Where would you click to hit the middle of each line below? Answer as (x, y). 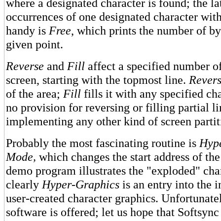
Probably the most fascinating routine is (103, 143)
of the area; (35, 93)
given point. (35, 44)
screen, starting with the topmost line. (97, 80)
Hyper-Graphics (81, 184)
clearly (24, 184)
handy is (27, 30)
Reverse (25, 66)
